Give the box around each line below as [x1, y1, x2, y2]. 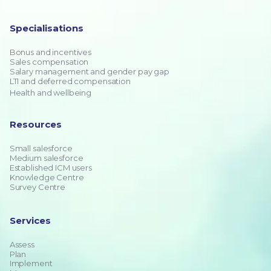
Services [9, 215, 51, 226]
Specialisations [9, 22, 83, 34]
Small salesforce [9, 143, 73, 153]
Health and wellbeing [9, 88, 92, 97]
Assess [9, 240, 34, 249]
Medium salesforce [9, 153, 83, 163]
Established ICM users [9, 163, 92, 172]
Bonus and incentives [9, 47, 92, 57]
